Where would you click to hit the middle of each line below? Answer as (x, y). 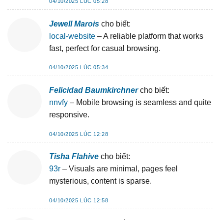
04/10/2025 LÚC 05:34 (79, 68)
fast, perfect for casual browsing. (105, 48)
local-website (72, 36)
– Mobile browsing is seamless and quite (139, 102)
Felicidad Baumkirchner (94, 90)
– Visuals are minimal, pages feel (119, 169)
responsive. (69, 114)
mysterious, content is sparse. (100, 181)
